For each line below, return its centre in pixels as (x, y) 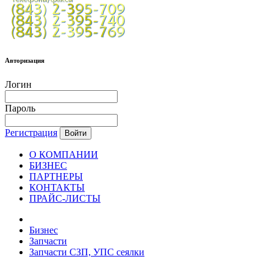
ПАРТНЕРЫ (56, 176)
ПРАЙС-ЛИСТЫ (65, 198)
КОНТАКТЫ (57, 187)
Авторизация (25, 60)
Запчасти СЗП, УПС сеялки (87, 252)
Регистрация (31, 132)
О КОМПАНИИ (64, 154)
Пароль (20, 108)
